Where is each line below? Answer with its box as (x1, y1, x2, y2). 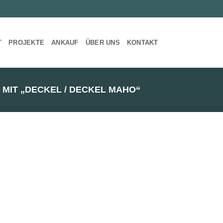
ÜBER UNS (85, 38, 120, 46)
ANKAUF (51, 38, 79, 46)
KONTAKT (126, 38, 158, 46)
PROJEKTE (8, 38, 45, 46)
